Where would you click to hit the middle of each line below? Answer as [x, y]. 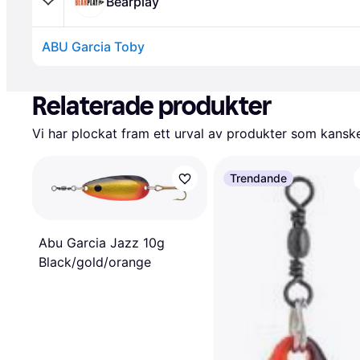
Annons [55, 74]
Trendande [258, 178]
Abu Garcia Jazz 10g [102, 243]
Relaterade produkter [152, 106]
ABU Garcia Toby [93, 47]
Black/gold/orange [95, 262]
